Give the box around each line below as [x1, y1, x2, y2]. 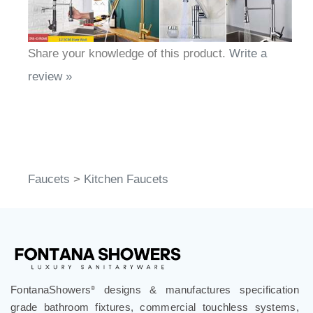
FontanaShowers [10, 284, 92, 296]
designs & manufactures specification [95, 284, 299, 296]
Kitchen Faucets [84, 173, 168, 187]
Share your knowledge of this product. [28, 47, 229, 61]
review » [28, 70, 72, 84]
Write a [229, 47, 267, 61]
